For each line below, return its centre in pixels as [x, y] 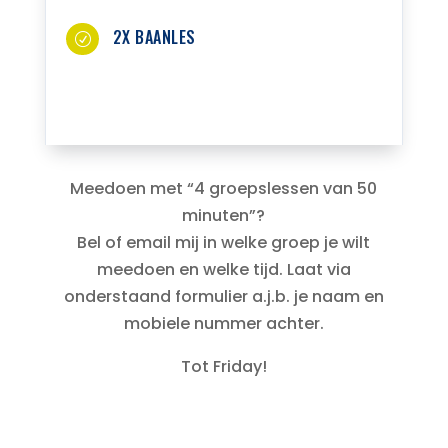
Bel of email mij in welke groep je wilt [224, 243]
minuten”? [224, 216]
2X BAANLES [154, 37]
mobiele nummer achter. [223, 324]
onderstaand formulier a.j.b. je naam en [223, 297]
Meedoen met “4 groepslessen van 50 [224, 189]
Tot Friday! [223, 367]
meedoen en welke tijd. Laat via [223, 270]
